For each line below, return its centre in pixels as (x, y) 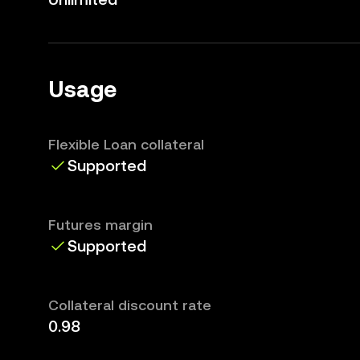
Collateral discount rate (130, 305)
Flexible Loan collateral (126, 144)
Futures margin (100, 225)
